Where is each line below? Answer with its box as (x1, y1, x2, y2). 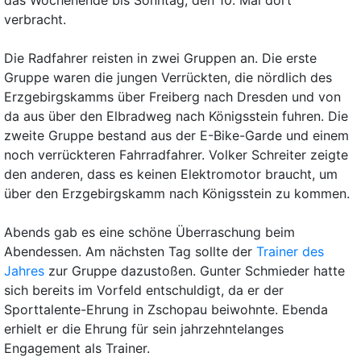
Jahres (3, 263, 44, 280)
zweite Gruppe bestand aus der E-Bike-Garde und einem (3, 127, 349, 144)
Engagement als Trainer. (3, 340, 150, 357)
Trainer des (255, 243, 324, 260)
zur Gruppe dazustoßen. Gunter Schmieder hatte (44, 263, 345, 280)
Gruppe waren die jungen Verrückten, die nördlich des (3, 69, 332, 86)
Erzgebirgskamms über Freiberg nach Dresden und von (3, 89, 341, 106)
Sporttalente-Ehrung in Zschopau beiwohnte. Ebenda (3, 301, 328, 318)
